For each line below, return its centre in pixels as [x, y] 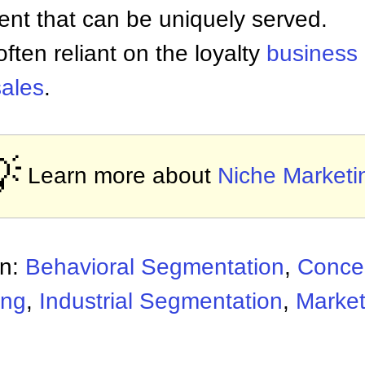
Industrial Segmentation [161, 301]
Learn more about [122, 176]
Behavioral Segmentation [155, 267]
